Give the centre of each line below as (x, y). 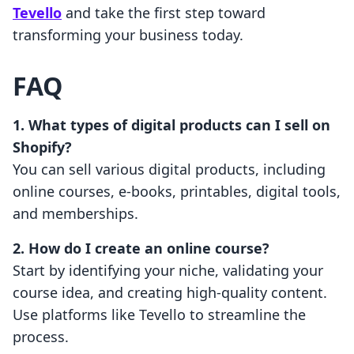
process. (41, 337)
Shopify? (42, 147)
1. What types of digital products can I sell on (171, 125)
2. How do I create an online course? (141, 249)
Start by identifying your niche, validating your (168, 271)
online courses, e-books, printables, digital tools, (177, 192)
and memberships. (75, 214)
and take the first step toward (164, 13)
